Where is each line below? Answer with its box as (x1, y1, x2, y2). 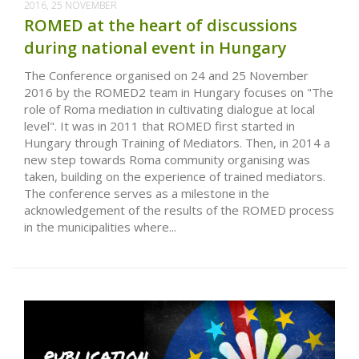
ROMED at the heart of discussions (24, 14, 297, 37)
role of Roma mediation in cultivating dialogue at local (24, 101, 315, 118)
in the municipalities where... (24, 219, 176, 236)
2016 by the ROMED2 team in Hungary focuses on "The (24, 84, 333, 101)
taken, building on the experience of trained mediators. (24, 168, 325, 185)
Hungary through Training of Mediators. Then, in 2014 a (24, 135, 330, 151)
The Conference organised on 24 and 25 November (24, 67, 309, 84)
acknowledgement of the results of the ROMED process (24, 202, 334, 219)
